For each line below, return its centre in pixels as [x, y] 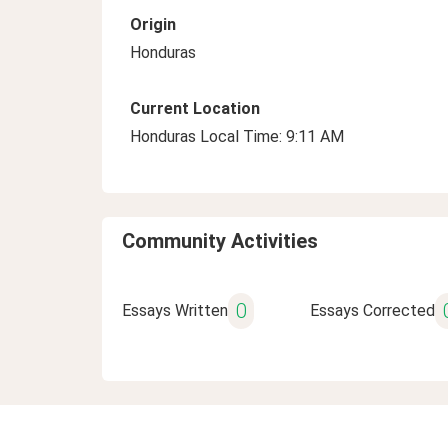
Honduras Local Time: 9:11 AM [237, 136]
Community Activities [220, 241]
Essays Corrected [372, 310]
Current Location [195, 108]
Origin [153, 24]
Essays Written [175, 310]
